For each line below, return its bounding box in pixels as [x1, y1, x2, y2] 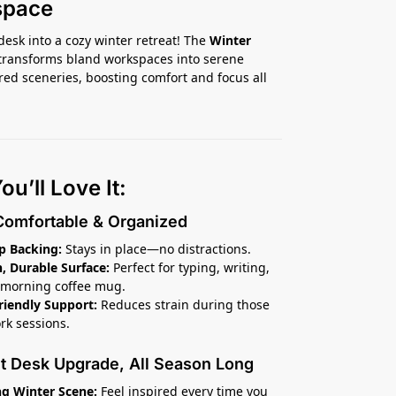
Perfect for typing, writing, [110, 258, 270, 276]
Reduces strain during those [97, 295, 270, 313]
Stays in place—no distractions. [62, 240, 252, 257]
